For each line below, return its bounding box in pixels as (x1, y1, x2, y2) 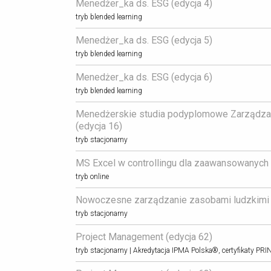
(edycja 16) (75, 120, 122, 132)
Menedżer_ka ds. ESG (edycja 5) (75, 34, 212, 47)
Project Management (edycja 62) (75, 231, 212, 243)
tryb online (75, 172, 109, 181)
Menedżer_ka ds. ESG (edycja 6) (75, 71, 212, 83)
